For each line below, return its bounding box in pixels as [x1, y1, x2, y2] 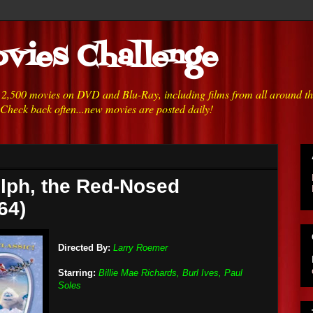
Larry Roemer [113, 242, 168, 253]
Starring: [58, 268, 96, 278]
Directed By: [58, 242, 110, 253]
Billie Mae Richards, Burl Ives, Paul [99, 268, 242, 278]
